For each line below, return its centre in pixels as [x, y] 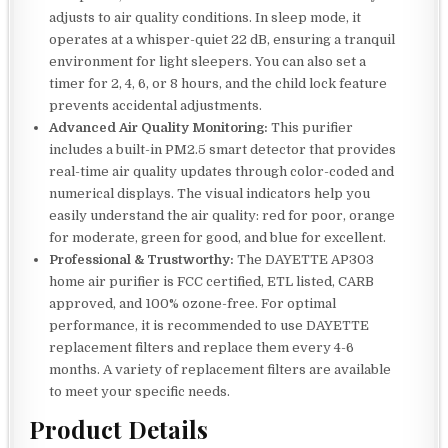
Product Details [119, 428]
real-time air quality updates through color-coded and [222, 171]
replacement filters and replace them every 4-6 [202, 347]
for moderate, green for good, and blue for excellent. [218, 237]
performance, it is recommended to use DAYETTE [209, 325]
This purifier [311, 127]
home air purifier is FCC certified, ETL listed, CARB [212, 281]
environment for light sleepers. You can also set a [208, 61]
